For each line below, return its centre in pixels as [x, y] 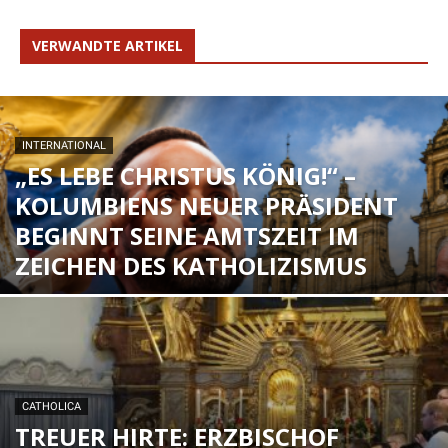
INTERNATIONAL [64, 145]
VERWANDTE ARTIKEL [107, 45]
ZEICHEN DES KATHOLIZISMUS [191, 265]
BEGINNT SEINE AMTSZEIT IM [187, 235]
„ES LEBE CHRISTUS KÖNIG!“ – [185, 175]
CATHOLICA [51, 406]
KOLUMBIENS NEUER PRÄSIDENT [206, 205]
